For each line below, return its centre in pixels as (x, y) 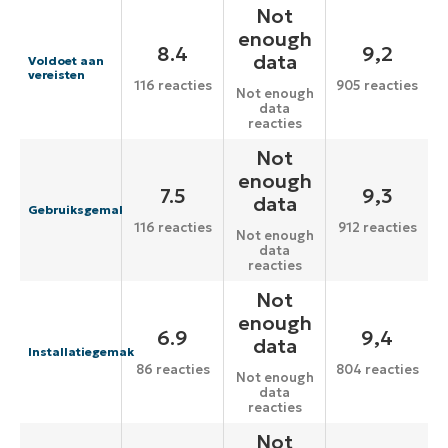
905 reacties (377, 86)
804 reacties (377, 370)
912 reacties (377, 228)
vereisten (56, 75)
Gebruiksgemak (77, 210)
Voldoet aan (66, 61)
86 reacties (172, 370)
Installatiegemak (81, 352)
